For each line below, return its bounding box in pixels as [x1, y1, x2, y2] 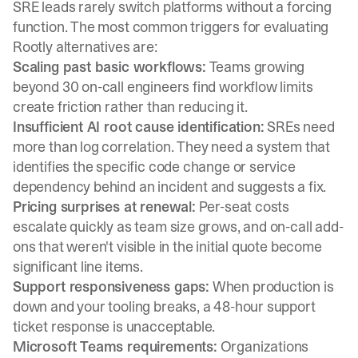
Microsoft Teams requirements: [13, 336, 217, 356]
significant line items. [13, 257, 143, 276]
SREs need [264, 117, 335, 137]
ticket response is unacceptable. [13, 316, 216, 336]
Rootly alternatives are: [13, 37, 157, 57]
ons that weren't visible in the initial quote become [13, 237, 322, 257]
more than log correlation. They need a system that [13, 137, 331, 157]
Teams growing [205, 57, 305, 77]
